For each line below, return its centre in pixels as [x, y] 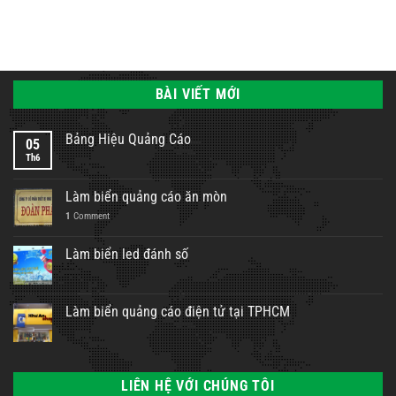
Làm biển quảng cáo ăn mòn [146, 196]
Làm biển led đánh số [127, 254]
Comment [90, 216]
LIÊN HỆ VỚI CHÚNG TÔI [198, 385]
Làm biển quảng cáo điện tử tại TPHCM [178, 311]
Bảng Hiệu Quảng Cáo [128, 139]
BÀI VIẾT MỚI [198, 94]
